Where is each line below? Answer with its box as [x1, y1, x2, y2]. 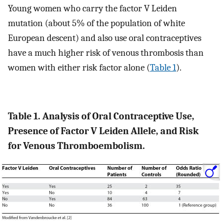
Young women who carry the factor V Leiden [8, 3, 177, 14]
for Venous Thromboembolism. [8, 140, 145, 151]
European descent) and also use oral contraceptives [8, 33, 201, 44]
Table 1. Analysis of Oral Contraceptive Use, [8, 110, 194, 122]
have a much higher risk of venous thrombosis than [8, 47, 204, 59]
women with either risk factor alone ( [8, 62, 150, 74]
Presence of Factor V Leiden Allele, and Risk [8, 125, 199, 137]
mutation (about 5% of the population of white [8, 18, 185, 29]
